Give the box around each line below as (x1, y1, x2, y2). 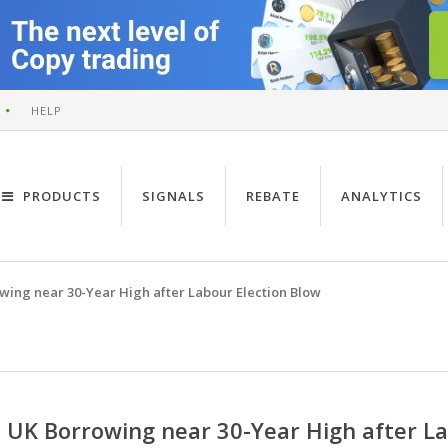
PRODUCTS (19, 187, 101, 205)
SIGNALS (142, 187, 205, 205)
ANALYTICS (341, 187, 422, 205)
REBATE (246, 187, 300, 205)
